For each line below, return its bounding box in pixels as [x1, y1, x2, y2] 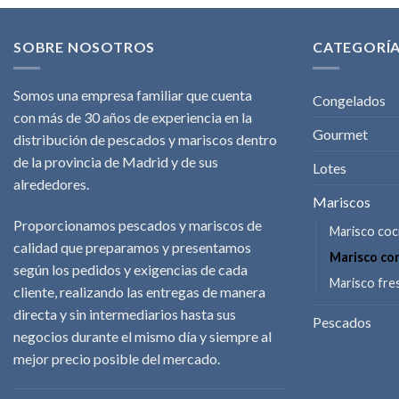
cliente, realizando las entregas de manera [13, 283, 265, 301]
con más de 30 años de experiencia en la [13, 109, 252, 126]
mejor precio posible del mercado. [13, 350, 220, 368]
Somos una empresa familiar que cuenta [13, 86, 252, 104]
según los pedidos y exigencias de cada [13, 261, 248, 279]
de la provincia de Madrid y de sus [13, 153, 218, 171]
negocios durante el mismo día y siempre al [13, 328, 272, 346]
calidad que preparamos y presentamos [13, 239, 251, 256]
